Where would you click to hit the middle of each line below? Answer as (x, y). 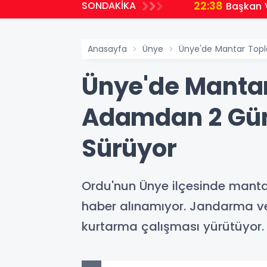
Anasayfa (107, 49)
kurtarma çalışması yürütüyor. (173, 226)
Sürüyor (129, 148)
